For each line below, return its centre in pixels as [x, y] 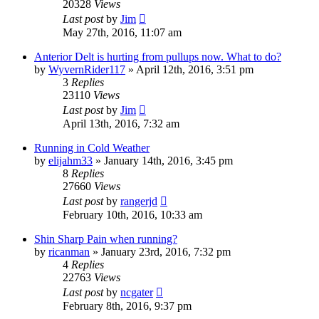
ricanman [69, 251]
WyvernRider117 [87, 69]
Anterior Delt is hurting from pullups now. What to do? [158, 56]
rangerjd [139, 201]
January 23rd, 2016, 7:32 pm [166, 251]
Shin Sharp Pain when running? [106, 239]
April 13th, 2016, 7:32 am [121, 123]
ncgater [137, 292]
